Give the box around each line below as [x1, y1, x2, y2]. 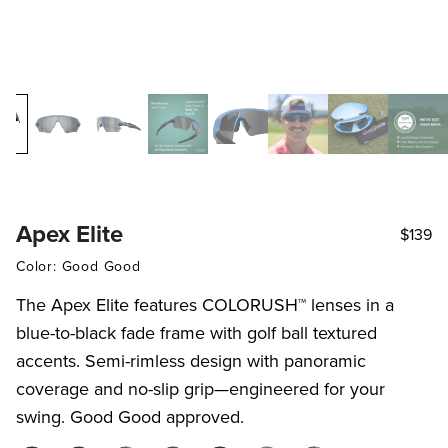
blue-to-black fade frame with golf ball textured [16, 320, 377, 345]
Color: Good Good [16, 256, 141, 276]
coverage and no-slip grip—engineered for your [16, 376, 385, 401]
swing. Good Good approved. [16, 404, 244, 429]
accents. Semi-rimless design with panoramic [16, 348, 366, 373]
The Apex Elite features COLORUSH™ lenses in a [16, 292, 394, 317]
